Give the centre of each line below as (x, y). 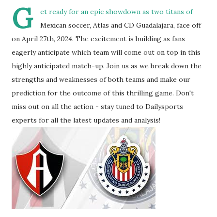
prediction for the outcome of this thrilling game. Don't (103, 93)
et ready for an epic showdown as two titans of (116, 12)
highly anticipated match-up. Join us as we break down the (107, 66)
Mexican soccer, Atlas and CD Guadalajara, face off (121, 25)
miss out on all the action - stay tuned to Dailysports (97, 107)
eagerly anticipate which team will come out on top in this (106, 52)
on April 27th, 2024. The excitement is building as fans (98, 39)
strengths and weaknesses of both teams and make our (101, 79)
